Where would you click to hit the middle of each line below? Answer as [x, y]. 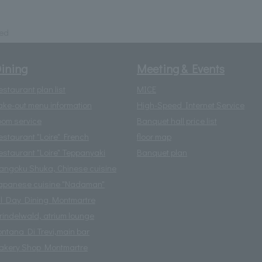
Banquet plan [162, 152]
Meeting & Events [181, 69]
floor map [154, 137]
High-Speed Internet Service [191, 105]
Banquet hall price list [177, 121]
